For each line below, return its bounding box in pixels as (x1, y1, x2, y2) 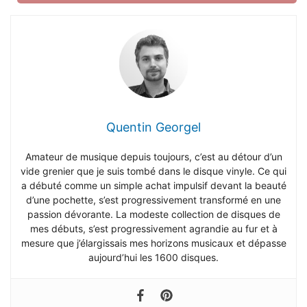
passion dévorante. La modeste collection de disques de (27, 208, 280, 220)
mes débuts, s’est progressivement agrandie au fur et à (29, 222, 278, 234)
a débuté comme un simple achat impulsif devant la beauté (21, 179, 286, 191)
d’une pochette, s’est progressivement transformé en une (26, 193, 281, 206)
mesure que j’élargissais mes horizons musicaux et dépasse (21, 236, 286, 249)
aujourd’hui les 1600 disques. (88, 251, 219, 263)
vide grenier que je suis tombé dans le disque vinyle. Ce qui (21, 164, 286, 177)
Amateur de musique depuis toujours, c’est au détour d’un (25, 150, 282, 162)
